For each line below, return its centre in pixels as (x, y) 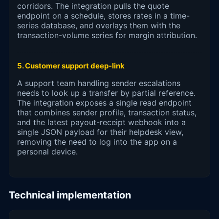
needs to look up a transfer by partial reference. (106, 93)
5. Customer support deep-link (71, 66)
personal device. (47, 151)
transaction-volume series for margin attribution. (107, 35)
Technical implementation (70, 195)
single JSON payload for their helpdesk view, (100, 132)
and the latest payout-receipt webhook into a (101, 122)
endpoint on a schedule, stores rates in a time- (103, 15)
